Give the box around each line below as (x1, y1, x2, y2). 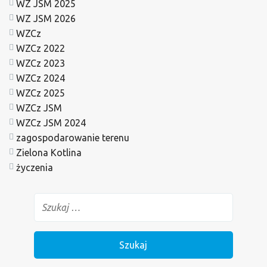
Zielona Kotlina (16, 147, 82, 158)
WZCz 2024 (16, 72, 65, 83)
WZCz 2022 (16, 42, 65, 54)
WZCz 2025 (16, 87, 65, 98)
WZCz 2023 (16, 57, 65, 69)
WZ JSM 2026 (16, 13, 76, 24)
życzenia (16, 162, 53, 173)
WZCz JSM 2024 (16, 117, 86, 128)
